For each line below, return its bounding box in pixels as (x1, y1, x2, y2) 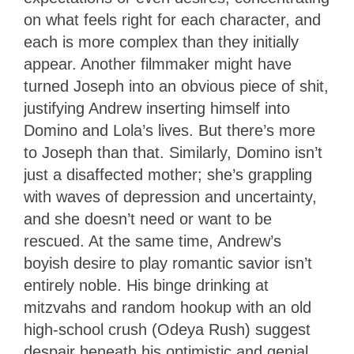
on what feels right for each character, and (24, 11, 321, 29)
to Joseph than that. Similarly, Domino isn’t (24, 144, 322, 162)
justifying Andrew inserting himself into (24, 100, 290, 118)
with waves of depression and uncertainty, (24, 188, 317, 206)
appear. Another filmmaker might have (24, 55, 292, 73)
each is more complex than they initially (24, 33, 299, 51)
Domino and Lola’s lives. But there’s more (24, 122, 315, 140)
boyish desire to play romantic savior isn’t (24, 254, 312, 273)
